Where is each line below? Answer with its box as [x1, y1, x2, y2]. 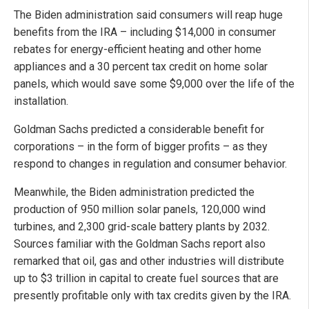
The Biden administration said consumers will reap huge [14, 8, 283, 21]
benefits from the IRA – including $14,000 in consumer [14, 25, 276, 39]
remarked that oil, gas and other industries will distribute [14, 254, 284, 268]
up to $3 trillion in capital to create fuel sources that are [14, 271, 279, 285]
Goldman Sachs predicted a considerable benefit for [14, 122, 264, 136]
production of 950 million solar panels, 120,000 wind [14, 202, 266, 216]
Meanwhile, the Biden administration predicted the [14, 185, 255, 199]
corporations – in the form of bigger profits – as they [14, 139, 268, 153]
